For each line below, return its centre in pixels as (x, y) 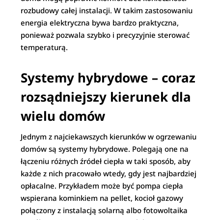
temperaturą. (44, 47)
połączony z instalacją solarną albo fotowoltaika (104, 210)
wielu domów (63, 116)
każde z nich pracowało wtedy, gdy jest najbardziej (109, 173)
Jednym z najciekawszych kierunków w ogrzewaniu (109, 137)
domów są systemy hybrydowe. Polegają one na (105, 149)
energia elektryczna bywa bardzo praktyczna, (100, 23)
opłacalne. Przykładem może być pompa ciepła (102, 186)
